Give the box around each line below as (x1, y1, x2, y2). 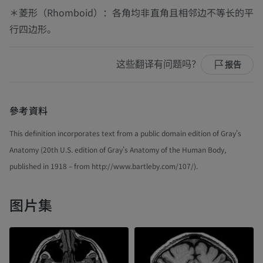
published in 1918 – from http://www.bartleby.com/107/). (9, 160, 198, 171)
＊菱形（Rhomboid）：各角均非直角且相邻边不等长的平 (9, 5, 254, 20)
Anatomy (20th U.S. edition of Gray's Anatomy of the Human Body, (9, 144, 226, 154)
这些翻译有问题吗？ (116, 59, 201, 70)
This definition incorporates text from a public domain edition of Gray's (9, 127, 241, 138)
